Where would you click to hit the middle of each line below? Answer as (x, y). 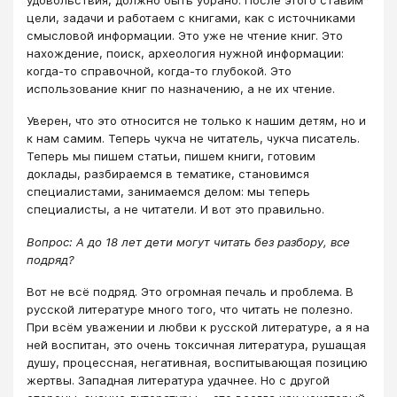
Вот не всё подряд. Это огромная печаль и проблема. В (190, 292)
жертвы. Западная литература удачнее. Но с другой (178, 381)
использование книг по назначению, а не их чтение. (183, 88)
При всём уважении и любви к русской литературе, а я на (198, 327)
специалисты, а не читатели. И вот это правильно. (175, 210)
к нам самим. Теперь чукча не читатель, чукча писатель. (193, 139)
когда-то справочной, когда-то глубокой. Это (159, 70)
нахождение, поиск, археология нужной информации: (185, 53)
